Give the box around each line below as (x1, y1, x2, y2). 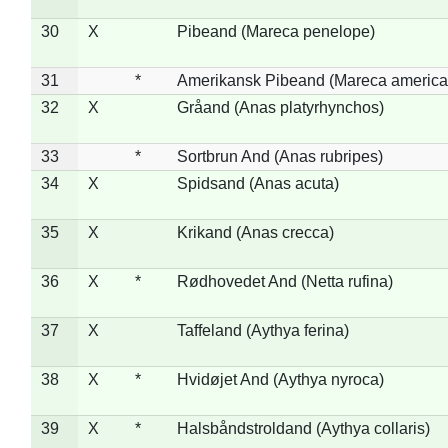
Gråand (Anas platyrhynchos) (176, 98, 384, 116)
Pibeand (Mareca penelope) (176, 22, 375, 40)
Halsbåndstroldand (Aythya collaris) (176, 419, 430, 437)
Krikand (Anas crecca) (176, 223, 334, 241)
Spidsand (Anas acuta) (176, 174, 339, 192)
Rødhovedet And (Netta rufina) (176, 272, 393, 290)
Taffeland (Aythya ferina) (176, 321, 349, 339)
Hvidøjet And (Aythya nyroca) (176, 370, 384, 388)
